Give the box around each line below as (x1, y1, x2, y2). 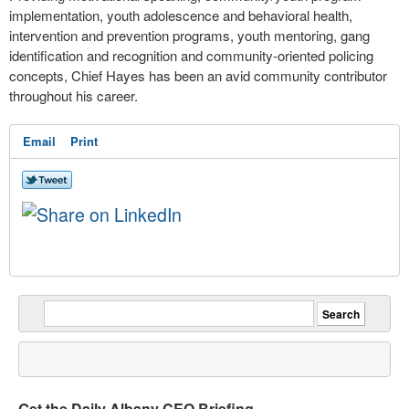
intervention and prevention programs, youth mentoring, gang (9, 26, 370, 45)
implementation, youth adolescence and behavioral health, (9, 5, 352, 25)
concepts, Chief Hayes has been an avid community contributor (9, 66, 387, 85)
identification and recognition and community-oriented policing (9, 46, 373, 65)
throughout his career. (9, 86, 138, 105)
